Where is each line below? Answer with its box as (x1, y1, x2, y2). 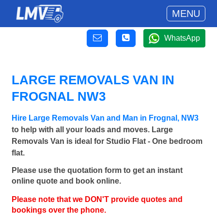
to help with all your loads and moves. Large (12, 125, 173, 134)
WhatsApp (164, 34, 200, 42)
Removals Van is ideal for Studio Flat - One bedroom (12, 137, 202, 145)
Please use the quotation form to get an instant (12, 166, 183, 175)
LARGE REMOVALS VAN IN (12, 73, 174, 87)
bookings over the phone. (12, 206, 106, 215)
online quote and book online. (12, 177, 121, 186)
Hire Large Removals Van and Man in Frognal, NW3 (12, 114, 199, 122)
